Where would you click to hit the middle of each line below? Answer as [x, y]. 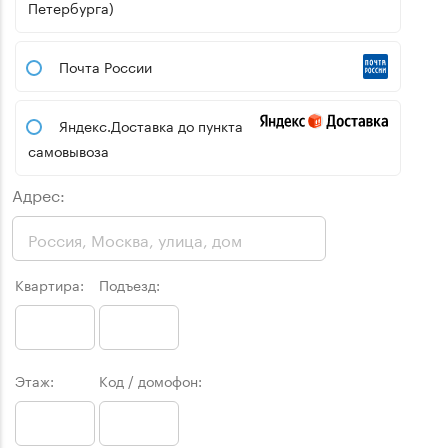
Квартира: [49, 284]
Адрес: [38, 194]
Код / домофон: [150, 380]
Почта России [105, 66]
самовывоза [68, 150]
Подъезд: [129, 284]
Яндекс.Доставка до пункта [151, 125]
